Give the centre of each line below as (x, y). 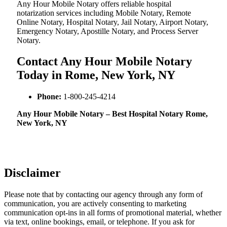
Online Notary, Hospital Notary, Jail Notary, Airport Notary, (112, 22)
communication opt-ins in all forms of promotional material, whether (113, 213)
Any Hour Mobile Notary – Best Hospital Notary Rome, (112, 114)
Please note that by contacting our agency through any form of (103, 195)
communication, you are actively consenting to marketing (95, 204)
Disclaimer (32, 173)
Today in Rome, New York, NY (96, 75)
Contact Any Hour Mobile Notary (104, 62)
